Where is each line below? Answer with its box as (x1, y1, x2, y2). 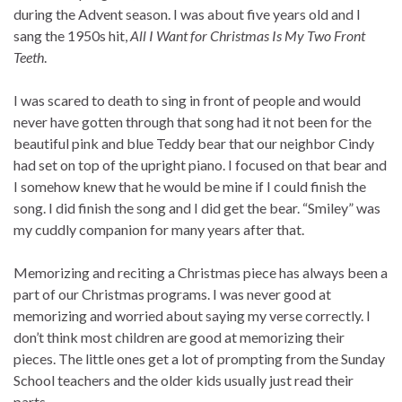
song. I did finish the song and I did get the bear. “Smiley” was (13, 199, 380, 217)
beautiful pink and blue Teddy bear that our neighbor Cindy (13, 135, 374, 153)
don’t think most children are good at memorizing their (13, 328, 345, 346)
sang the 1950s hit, (13, 27, 130, 45)
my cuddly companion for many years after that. (13, 221, 304, 239)
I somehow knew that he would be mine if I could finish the (13, 178, 366, 196)
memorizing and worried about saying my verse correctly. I (13, 307, 371, 325)
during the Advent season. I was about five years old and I (13, 5, 361, 23)
